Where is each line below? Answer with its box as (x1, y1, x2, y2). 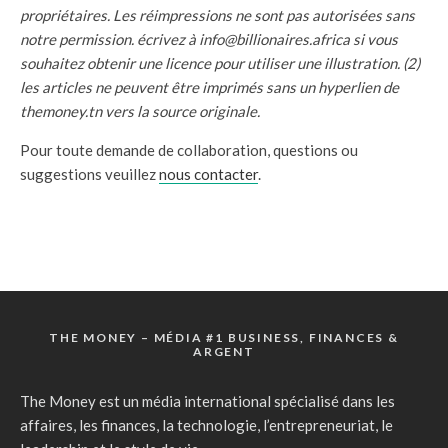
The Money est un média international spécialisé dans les (20, 392, 395, 411)
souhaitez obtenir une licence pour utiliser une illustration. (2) (20, 54, 420, 73)
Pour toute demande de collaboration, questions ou (20, 141, 358, 160)
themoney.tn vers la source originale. (20, 102, 260, 121)
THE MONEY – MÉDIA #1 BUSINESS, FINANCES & (49, 330, 399, 346)
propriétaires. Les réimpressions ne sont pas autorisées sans (20, 6, 415, 25)
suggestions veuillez (20, 165, 159, 184)
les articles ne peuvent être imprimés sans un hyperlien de (20, 78, 399, 97)
